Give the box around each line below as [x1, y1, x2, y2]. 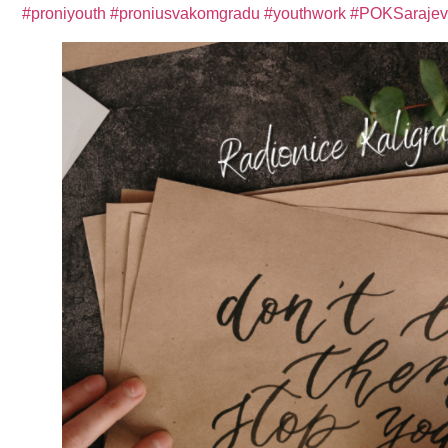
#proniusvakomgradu [110, 4, 260, 22]
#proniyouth [22, 4, 106, 22]
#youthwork [264, 4, 346, 22]
